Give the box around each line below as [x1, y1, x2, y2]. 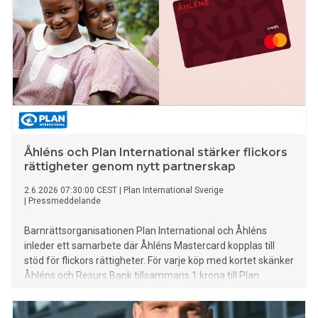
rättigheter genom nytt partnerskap [24, 160, 236, 174]
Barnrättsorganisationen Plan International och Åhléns [24, 225, 267, 237]
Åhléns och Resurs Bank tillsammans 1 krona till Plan [24, 270, 259, 282]
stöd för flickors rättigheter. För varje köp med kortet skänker [24, 255, 294, 267]
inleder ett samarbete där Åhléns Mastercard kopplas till [24, 240, 275, 252]
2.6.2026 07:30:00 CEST [24, 185, 117, 196]
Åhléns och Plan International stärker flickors [24, 146, 287, 160]
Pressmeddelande [28, 196, 101, 207]
